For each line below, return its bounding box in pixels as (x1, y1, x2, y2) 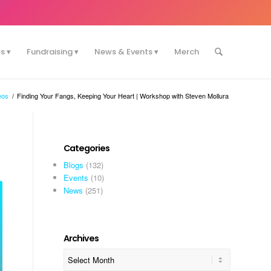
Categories (64, 142, 110, 154)
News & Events (94, 46, 152, 57)
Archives (64, 232, 99, 244)
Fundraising (26, 46, 73, 57)
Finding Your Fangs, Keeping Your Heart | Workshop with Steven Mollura (17, 91, 229, 100)
